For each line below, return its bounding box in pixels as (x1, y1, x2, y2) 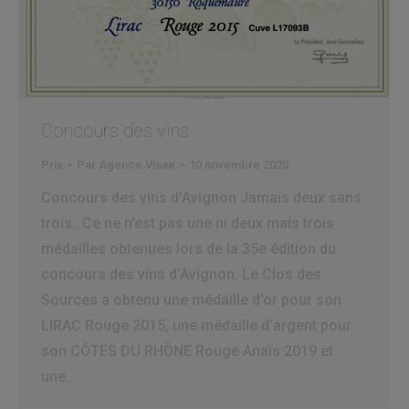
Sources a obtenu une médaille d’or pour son (41, 291, 341, 309)
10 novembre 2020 (189, 158, 288, 173)
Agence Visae (99, 158, 175, 173)
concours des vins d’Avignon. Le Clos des (41, 266, 321, 284)
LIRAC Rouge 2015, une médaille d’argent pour (41, 317, 351, 335)
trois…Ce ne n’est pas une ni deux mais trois (41, 215, 334, 233)
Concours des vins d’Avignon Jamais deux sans (41, 189, 362, 207)
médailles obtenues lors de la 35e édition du (41, 240, 336, 258)
